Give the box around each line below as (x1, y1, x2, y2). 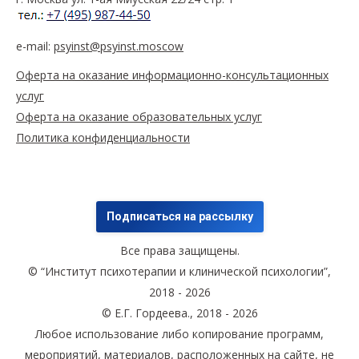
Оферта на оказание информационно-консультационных (16, 67, 329, 83)
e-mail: (16, 38, 54, 54)
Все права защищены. (119, 242, 240, 258)
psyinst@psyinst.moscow (54, 38, 184, 54)
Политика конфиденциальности (16, 129, 190, 145)
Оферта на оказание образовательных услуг (16, 108, 262, 124)
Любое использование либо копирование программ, (35, 325, 324, 341)
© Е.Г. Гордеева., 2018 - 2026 (101, 305, 258, 321)
